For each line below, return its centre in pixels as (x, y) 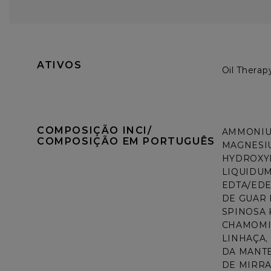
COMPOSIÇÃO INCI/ (96, 130)
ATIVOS (60, 65)
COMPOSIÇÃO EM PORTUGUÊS (126, 141)
